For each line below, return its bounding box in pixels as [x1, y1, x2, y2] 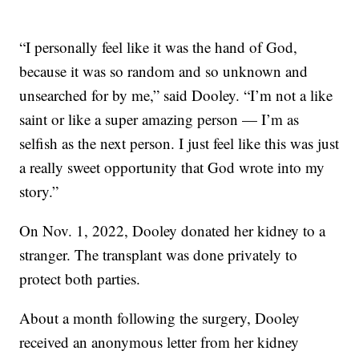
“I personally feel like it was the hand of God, [19, 36, 298, 57]
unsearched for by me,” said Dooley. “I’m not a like [19, 84, 333, 105]
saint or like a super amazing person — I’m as [19, 108, 300, 129]
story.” [19, 180, 59, 201]
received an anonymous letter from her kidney [19, 331, 300, 352]
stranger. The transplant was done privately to [19, 244, 298, 264]
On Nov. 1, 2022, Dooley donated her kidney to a [19, 220, 326, 240]
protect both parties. [19, 268, 141, 288]
